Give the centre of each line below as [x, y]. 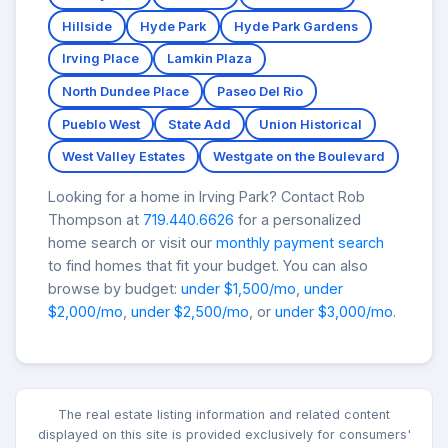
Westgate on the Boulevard [299, 157]
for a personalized [297, 220]
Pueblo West [101, 124]
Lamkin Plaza [209, 59]
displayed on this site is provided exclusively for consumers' [224, 435]
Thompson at [95, 220]
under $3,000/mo [334, 312]
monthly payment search [300, 243]
